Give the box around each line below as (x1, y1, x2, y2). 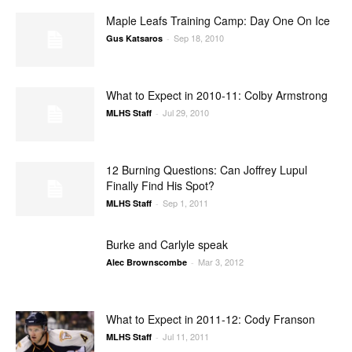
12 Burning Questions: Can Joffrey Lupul (106, 161, 307, 178)
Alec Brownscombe (106, 255, 187, 268)
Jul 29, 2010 (163, 105, 209, 119)
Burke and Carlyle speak (106, 236, 228, 252)
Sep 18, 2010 (174, 31, 224, 44)
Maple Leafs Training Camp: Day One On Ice (106, 12, 330, 28)
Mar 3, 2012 (198, 255, 244, 268)
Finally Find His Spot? (106, 177, 214, 193)
